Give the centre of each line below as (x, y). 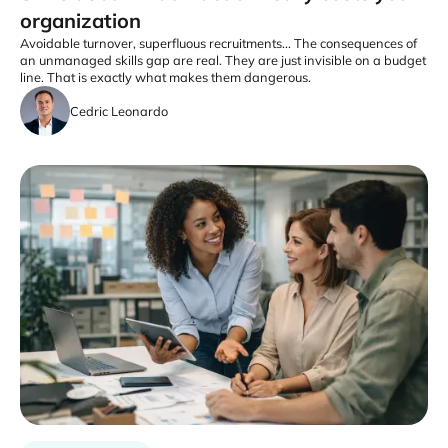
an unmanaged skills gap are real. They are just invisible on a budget (223, 60)
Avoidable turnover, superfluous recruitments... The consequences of (218, 43)
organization (80, 20)
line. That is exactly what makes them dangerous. (165, 77)
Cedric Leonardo (119, 110)
